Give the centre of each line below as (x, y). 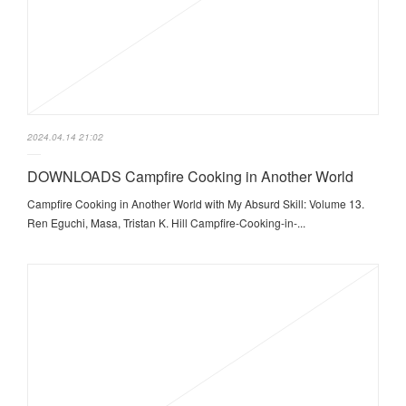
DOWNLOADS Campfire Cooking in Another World (190, 177)
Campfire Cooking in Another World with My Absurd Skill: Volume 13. (196, 204)
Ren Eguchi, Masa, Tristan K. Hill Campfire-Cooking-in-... (166, 223)
